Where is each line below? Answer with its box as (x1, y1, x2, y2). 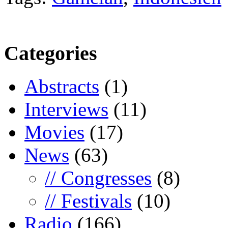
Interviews (24, 98, 108, 120)
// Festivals (45, 189, 132, 212)
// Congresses (45, 166, 152, 189)
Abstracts (24, 75, 99, 97)
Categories (4, 42, 97, 65)
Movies (24, 121, 84, 143)
